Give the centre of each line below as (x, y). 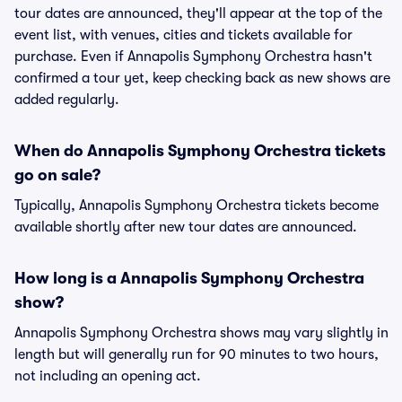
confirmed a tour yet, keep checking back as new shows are (202, 78)
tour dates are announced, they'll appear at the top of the (198, 13)
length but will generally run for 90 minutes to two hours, (197, 354)
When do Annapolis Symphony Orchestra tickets (200, 151)
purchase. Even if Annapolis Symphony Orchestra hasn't (193, 57)
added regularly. (67, 100)
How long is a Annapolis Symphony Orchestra (189, 278)
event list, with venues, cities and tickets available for (184, 35)
